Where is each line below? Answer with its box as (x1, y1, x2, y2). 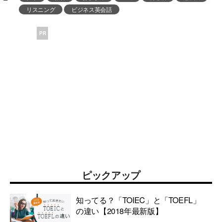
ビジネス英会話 (71, 4, 112, 13)
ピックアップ (82, 167, 140, 182)
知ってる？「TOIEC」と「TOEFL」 (76, 194, 201, 206)
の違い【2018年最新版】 (76, 205, 163, 217)
